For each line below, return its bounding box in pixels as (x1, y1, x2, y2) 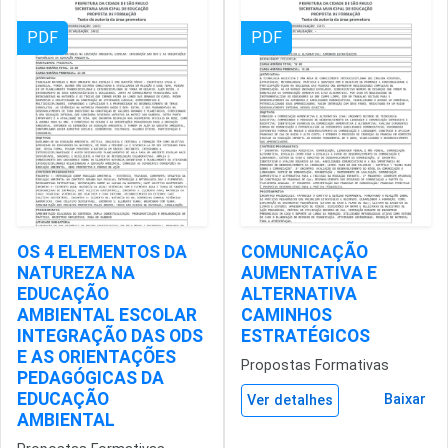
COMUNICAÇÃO (241, 242, 368, 262)
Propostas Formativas (241, 357, 389, 374)
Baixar (384, 391, 426, 408)
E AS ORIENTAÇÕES (17, 347, 176, 367)
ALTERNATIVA (241, 284, 357, 304)
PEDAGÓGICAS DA (17, 368, 164, 388)
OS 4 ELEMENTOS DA (17, 242, 187, 262)
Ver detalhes (247, 392, 333, 409)
